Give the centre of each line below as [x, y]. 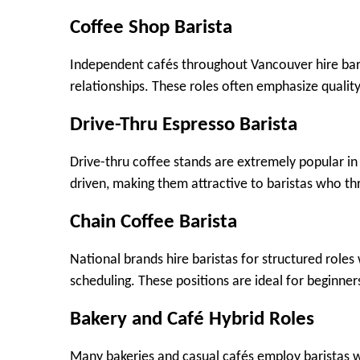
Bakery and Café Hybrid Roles [192, 319]
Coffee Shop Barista [151, 27]
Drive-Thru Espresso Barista [184, 125]
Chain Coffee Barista [153, 222]
